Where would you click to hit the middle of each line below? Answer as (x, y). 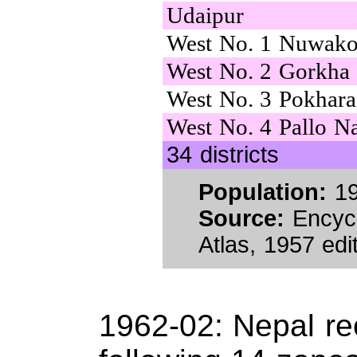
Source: (241, 218)
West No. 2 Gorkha (259, 71)
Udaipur (205, 15)
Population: (263, 192)
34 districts (223, 154)
